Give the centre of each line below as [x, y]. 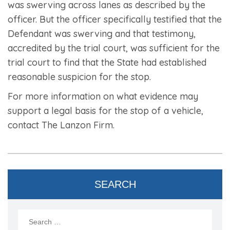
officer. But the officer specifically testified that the [115, 19]
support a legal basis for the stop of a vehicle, [106, 110]
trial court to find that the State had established [107, 62]
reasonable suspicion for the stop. [79, 76]
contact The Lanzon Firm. [61, 125]
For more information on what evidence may [103, 96]
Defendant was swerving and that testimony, [102, 33]
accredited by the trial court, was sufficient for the [114, 48]
